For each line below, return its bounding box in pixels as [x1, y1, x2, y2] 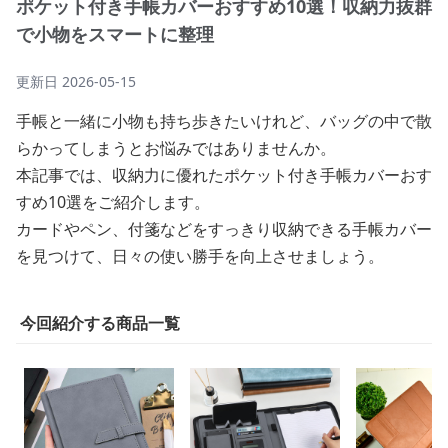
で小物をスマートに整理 [16, 22, 214, 46]
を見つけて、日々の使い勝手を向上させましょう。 [16, 245, 384, 267]
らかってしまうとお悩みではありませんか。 [16, 137, 336, 159]
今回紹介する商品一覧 [20, 312, 180, 334]
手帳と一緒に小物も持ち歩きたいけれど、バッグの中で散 [16, 110, 432, 132]
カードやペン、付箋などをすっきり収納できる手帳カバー [16, 218, 432, 240]
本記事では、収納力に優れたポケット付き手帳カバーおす [16, 164, 432, 186]
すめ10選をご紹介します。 [16, 191, 210, 213]
